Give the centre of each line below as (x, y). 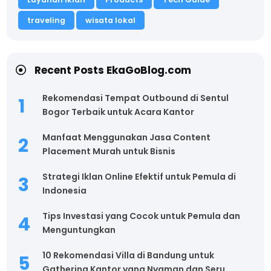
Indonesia (65, 190)
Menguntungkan (79, 230)
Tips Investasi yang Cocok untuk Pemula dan (142, 216)
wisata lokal (111, 20)
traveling (47, 20)
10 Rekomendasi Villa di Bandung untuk (129, 255)
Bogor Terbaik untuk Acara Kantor (119, 112)
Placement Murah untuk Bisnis (109, 151)
